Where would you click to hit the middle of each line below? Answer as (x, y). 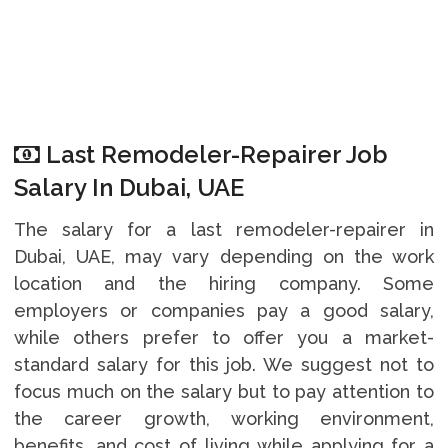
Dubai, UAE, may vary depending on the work (224, 256)
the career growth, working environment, (224, 418)
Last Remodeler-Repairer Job (213, 154)
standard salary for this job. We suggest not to (224, 364)
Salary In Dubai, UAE (128, 187)
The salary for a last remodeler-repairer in (224, 229)
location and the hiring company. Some (224, 283)
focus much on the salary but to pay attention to (224, 391)
